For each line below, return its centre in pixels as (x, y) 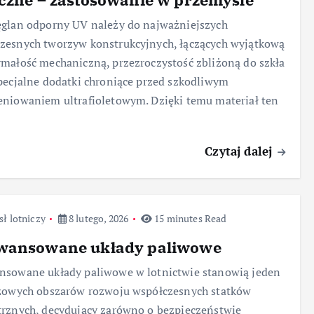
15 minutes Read (190, 218)
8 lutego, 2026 (97, 218)
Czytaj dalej (240, 151)
